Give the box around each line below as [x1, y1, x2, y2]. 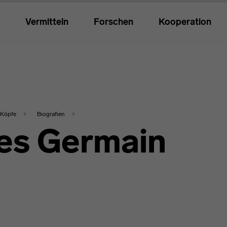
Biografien [37, 110, 65, 118]
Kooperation [159, 16, 211, 28]
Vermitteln [25, 16, 68, 28]
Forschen [94, 16, 133, 28]
